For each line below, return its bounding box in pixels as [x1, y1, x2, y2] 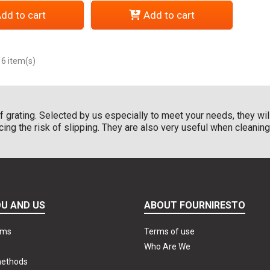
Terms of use [144, 226, 195, 236]
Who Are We [144, 241, 190, 251]
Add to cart [143, 8, 195, 21]
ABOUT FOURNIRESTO [144, 199, 245, 211]
